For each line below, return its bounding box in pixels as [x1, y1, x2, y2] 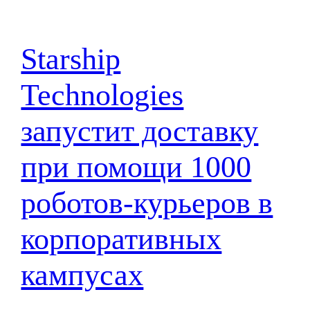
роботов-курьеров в [21, 186, 273, 221]
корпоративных [21, 222, 222, 257]
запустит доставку [21, 114, 259, 149]
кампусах [21, 258, 144, 293]
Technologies [21, 78, 184, 113]
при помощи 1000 [21, 150, 252, 185]
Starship [21, 42, 121, 77]
